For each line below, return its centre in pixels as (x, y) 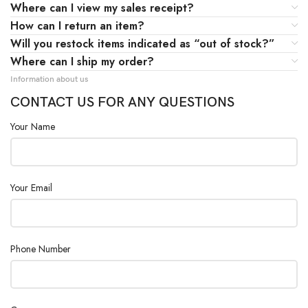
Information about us (49, 79)
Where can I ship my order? (82, 62)
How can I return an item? (77, 26)
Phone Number (41, 249)
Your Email (31, 188)
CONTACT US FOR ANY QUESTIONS (122, 102)
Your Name (33, 126)
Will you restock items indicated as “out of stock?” (143, 44)
